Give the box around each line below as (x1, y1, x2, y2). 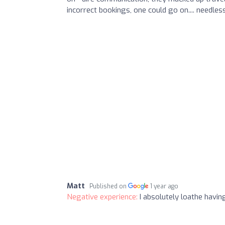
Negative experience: (67, 191, 140, 202)
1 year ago (150, 182, 179, 190)
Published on (89, 182, 128, 190)
